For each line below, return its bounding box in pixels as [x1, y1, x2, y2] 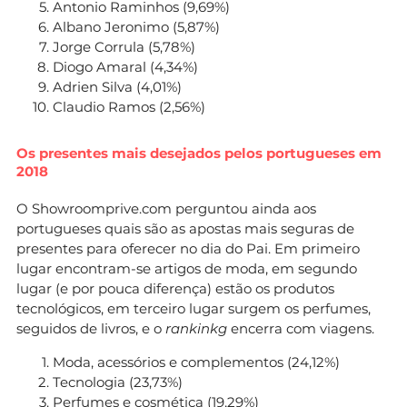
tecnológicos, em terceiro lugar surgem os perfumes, [16, 299, 371, 317]
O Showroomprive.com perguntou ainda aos [16, 199, 316, 217]
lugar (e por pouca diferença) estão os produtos [16, 279, 334, 297]
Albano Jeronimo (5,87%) [53, 17, 220, 35]
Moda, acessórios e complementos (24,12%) [53, 352, 340, 371]
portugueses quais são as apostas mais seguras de [16, 219, 354, 237]
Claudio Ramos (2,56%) [53, 97, 205, 115]
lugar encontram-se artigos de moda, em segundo [16, 259, 357, 277]
